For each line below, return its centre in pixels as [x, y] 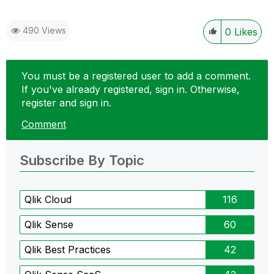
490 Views [44, 30]
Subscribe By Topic [82, 160]
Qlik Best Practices [68, 250]
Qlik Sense [49, 224]
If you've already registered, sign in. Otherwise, [131, 89]
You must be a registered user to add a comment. [136, 76]
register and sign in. [66, 102]
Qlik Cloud [48, 199]
